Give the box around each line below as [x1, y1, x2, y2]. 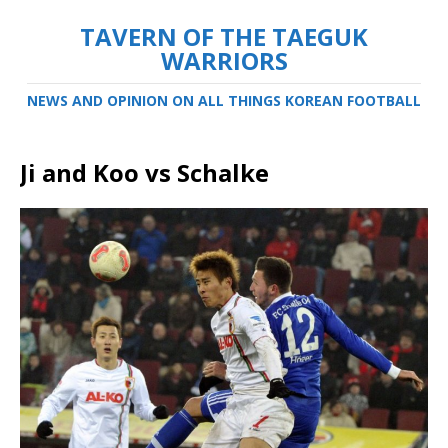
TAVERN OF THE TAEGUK [80, 20, 368, 53]
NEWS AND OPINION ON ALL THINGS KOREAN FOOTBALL [27, 91, 421, 110]
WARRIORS [160, 44, 288, 77]
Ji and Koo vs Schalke [20, 156, 269, 189]
